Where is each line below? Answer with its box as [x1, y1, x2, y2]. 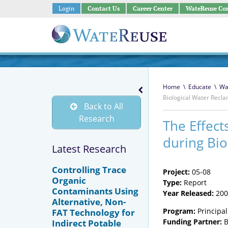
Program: [163, 206, 195, 216]
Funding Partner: [163, 217, 222, 226]
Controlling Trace [52, 163, 126, 176]
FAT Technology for [52, 206, 135, 218]
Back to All [82, 101, 123, 112]
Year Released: [163, 188, 214, 198]
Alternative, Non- [52, 195, 126, 208]
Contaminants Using [52, 185, 138, 197]
